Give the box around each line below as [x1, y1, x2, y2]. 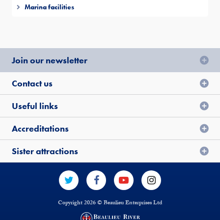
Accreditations [12, 123, 69, 134]
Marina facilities [25, 2, 74, 11]
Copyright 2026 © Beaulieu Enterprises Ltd [58, 198, 162, 208]
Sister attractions [12, 145, 78, 157]
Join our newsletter [12, 55, 87, 66]
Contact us [12, 78, 53, 89]
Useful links [12, 100, 58, 111]
